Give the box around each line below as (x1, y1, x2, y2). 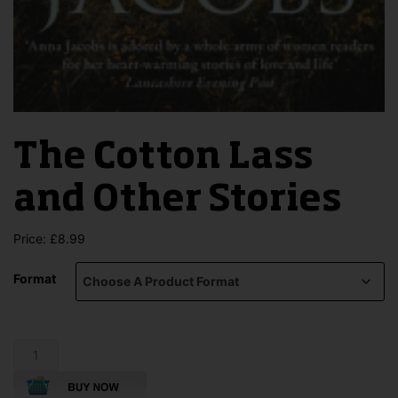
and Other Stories (13, 183, 342, 219)
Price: (13, 231, 50, 247)
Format (13, 271, 56, 287)
